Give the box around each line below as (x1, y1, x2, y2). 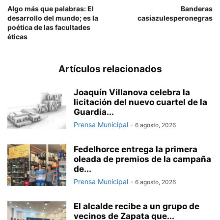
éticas (7, 32, 27, 41)
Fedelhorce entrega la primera (74, 144, 197, 154)
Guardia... (74, 107, 114, 117)
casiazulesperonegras (137, 13, 213, 22)
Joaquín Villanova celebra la (74, 87, 190, 97)
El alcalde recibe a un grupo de (74, 201, 199, 211)
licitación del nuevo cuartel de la (74, 97, 207, 107)
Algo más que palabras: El (7, 4, 94, 13)
